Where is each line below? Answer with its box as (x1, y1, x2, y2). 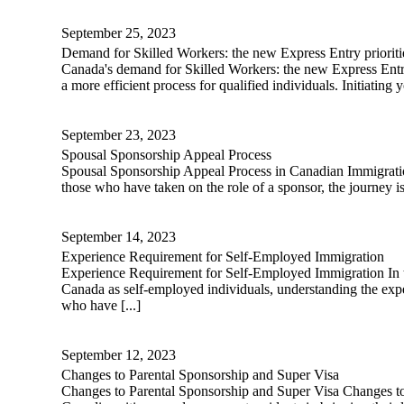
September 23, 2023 (61, 127, 176, 143)
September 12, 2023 (61, 347, 176, 363)
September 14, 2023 (61, 229, 176, 245)
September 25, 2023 (61, 25, 176, 41)
